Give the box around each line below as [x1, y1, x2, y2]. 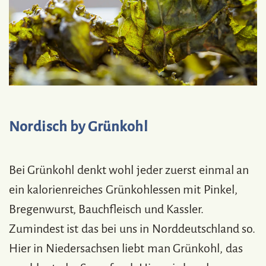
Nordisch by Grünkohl [9, 118, 148, 134]
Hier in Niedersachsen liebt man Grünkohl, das [9, 241, 243, 255]
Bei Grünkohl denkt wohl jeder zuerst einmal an [9, 163, 249, 176]
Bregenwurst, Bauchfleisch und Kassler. [9, 202, 204, 216]
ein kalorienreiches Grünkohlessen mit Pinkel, [9, 182, 237, 196]
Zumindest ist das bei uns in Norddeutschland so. [9, 221, 256, 235]
